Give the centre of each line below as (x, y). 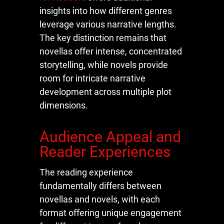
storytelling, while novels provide (104, 65)
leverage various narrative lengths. (108, 24)
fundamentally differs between (100, 186)
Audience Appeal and (110, 137)
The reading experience (86, 172)
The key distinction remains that (103, 38)
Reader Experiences (105, 152)
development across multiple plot (105, 92)
